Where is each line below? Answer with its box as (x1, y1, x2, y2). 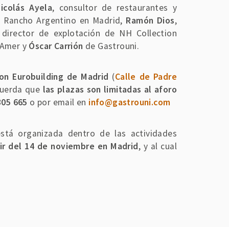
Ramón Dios (126, 15, 175, 27)
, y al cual (138, 140, 177, 152)
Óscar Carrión (29, 40, 83, 52)
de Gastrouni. (83, 40, 140, 52)
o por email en (27, 97, 89, 108)
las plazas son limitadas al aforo (42, 84, 177, 96)
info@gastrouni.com (88, 97, 171, 108)
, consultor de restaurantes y (52, 2, 177, 14)
